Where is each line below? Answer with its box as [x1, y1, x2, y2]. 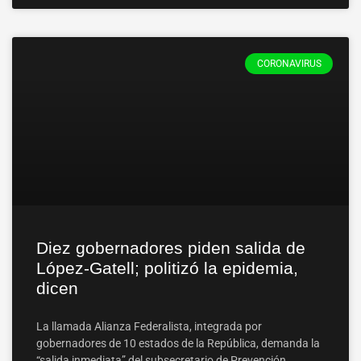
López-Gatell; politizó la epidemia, [36, 259, 298, 277]
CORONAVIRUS [256, 58, 322, 70]
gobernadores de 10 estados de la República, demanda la [36, 337, 320, 350]
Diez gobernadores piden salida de [36, 239, 305, 257]
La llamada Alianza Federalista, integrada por [36, 320, 262, 333]
